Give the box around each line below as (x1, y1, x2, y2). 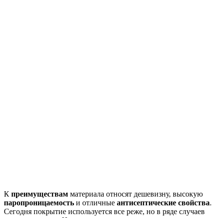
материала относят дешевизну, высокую (68, 190, 203, 198)
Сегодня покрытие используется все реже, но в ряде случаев (4, 207, 205, 216)
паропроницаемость (4, 199, 74, 207)
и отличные (74, 199, 117, 207)
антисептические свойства (117, 199, 210, 207)
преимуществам (11, 190, 68, 198)
